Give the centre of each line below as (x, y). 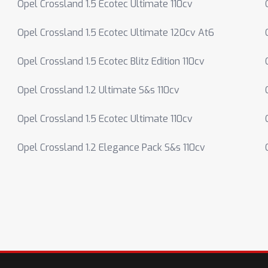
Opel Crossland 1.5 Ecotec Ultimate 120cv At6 (116, 33)
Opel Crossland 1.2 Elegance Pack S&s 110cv (112, 147)
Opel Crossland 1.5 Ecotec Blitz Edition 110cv (111, 61)
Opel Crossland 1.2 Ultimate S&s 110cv (99, 90)
